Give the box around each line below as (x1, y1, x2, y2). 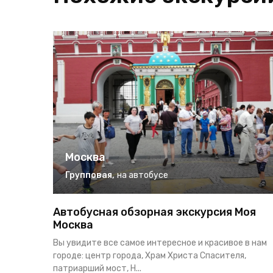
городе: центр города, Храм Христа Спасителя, (53, 250, 246, 261)
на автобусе (117, 170, 168, 181)
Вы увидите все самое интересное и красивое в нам (53, 238, 267, 249)
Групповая (65, 170, 112, 181)
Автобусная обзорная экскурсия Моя (53, 205, 256, 219)
